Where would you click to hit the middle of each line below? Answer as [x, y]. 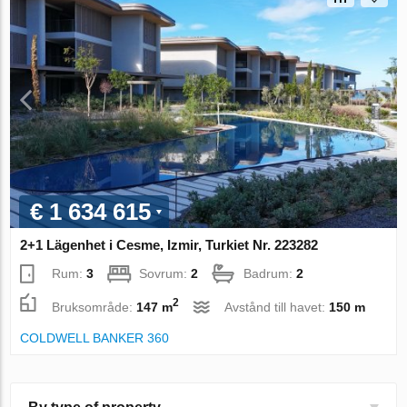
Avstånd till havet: [277, 307]
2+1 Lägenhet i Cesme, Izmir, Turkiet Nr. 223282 [169, 245]
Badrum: [270, 274]
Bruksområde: [94, 307]
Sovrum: [165, 274]
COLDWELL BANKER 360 [95, 338]
